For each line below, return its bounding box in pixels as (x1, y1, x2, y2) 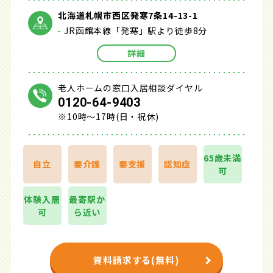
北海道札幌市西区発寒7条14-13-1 (58, 9, 198, 21)
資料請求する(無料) (93, 253, 180, 266)
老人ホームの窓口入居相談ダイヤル (58, 82, 203, 94)
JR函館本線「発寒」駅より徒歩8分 (64, 24, 208, 37)
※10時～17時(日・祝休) (58, 110, 159, 122)
